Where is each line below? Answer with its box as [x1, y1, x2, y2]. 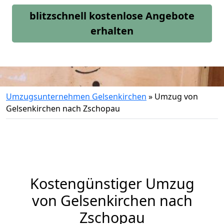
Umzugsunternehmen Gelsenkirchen [6, 91, 146, 102]
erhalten [90, 24, 133, 37]
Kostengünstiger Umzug [29, 173, 194, 193]
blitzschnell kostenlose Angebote [29, 9, 194, 22]
